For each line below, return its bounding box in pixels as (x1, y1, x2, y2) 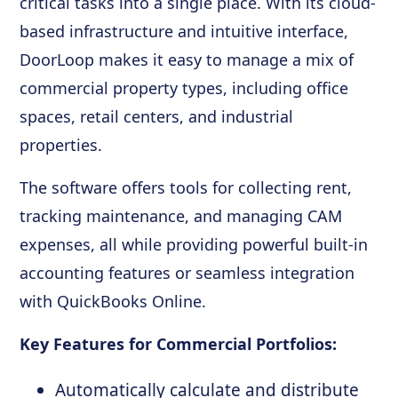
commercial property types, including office (20, 76, 349, 99)
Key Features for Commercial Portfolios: (20, 332, 338, 354)
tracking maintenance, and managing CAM (20, 204, 343, 227)
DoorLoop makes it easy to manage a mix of (20, 48, 354, 70)
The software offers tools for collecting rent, (20, 176, 353, 198)
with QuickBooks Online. (20, 290, 207, 312)
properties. (20, 133, 103, 155)
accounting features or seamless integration (20, 261, 355, 283)
